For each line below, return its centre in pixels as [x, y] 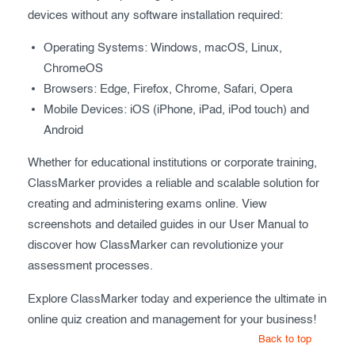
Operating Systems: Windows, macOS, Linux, [163, 48]
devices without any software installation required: [155, 16]
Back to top [285, 340]
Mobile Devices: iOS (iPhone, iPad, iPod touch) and [176, 110]
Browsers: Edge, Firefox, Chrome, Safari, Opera [168, 90]
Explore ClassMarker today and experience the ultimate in [177, 300]
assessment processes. [90, 266]
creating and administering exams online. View [147, 204]
